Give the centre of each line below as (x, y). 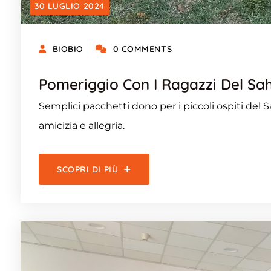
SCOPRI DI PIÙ (88, 169)
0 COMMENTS (142, 49)
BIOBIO (68, 49)
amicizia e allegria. (82, 125)
